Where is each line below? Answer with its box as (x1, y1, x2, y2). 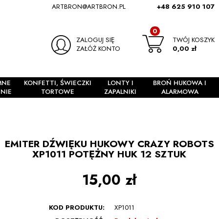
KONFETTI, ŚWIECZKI (24, 78, 92, 88)
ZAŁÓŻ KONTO (76, 44, 121, 53)
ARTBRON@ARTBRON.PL (52, 2, 126, 11)
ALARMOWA (161, 87, 198, 97)
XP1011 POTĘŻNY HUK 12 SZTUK (32, 147, 187, 161)
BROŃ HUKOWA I (153, 78, 207, 88)
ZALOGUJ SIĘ (76, 35, 115, 44)
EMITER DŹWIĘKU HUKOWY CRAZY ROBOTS (4, 137, 214, 151)
